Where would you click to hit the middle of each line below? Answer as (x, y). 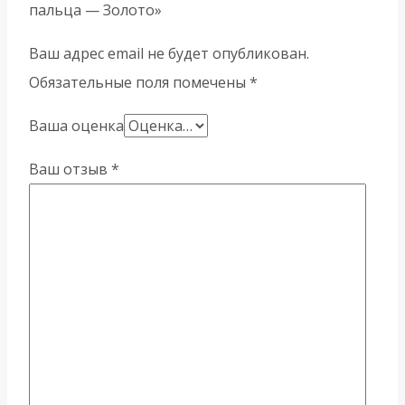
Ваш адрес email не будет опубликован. (169, 54)
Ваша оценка (76, 126)
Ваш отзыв (70, 170)
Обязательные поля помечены (139, 83)
